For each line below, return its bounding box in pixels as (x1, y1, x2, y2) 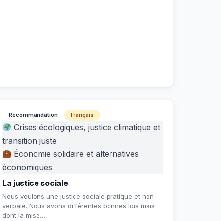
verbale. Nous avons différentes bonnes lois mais (2, 202, 155, 210)
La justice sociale (2, 178, 68, 188)
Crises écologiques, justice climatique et (11, 122, 161, 132)
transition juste (2, 136, 57, 146)
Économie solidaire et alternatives (11, 149, 139, 159)
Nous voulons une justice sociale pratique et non (2, 192, 154, 200)
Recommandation (9, 111, 58, 118)
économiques (2, 162, 52, 172)
